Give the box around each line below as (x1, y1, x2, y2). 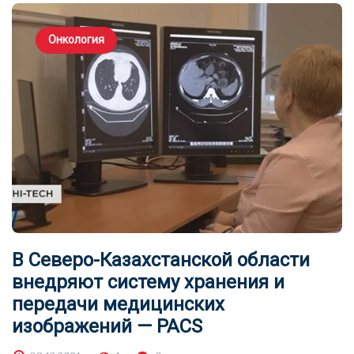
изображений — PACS (12, 315, 202, 338)
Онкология (48, 33, 104, 47)
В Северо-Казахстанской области (12, 249, 310, 272)
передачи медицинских (12, 293, 224, 316)
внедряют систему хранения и (12, 271, 284, 294)
